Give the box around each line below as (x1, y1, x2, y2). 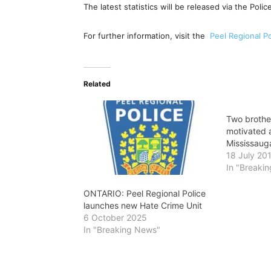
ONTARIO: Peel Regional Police (83, 188, 206, 199)
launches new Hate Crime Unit (83, 200, 202, 211)
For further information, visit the (83, 30, 210, 41)
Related (83, 79, 111, 88)
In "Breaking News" (83, 224, 160, 235)
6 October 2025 (83, 212, 147, 223)
